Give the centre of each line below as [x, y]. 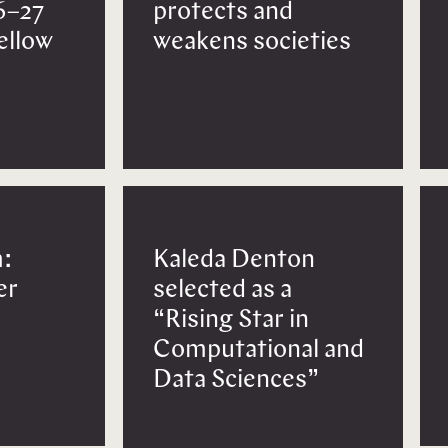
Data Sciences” [235, 380]
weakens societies [251, 43]
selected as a [222, 290]
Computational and [258, 350]
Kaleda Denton [233, 260]
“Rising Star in [230, 320]
